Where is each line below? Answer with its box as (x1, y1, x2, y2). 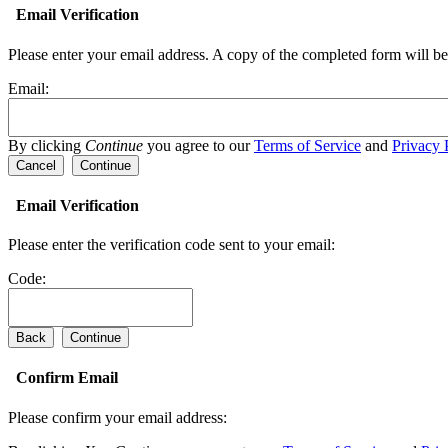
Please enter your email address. (8, 45, 212, 63)
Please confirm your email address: (8, 408, 227, 426)
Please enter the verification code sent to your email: (8, 236, 335, 254)
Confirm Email (8, 369, 118, 387)
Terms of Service (254, 136, 361, 154)
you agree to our (143, 136, 254, 154)
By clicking (8, 136, 85, 154)
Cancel (16, 157, 56, 173)
